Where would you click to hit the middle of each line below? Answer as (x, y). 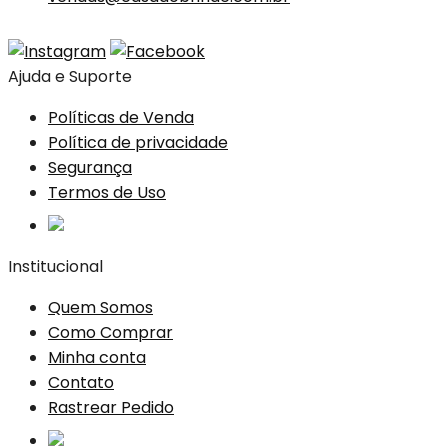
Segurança (90, 168)
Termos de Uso (107, 193)
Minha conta (97, 358)
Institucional (55, 267)
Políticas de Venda (121, 118)
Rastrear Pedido (111, 408)
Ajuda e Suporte (70, 77)
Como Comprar (110, 333)
